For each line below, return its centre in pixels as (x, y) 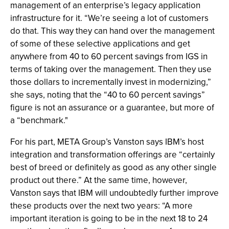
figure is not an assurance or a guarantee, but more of (112, 108)
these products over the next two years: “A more (101, 206)
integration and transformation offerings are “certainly (112, 155)
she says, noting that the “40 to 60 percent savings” (108, 95)
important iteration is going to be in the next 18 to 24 (109, 219)
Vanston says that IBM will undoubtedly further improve (114, 193)
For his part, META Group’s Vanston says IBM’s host (107, 142)
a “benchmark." (39, 120)
